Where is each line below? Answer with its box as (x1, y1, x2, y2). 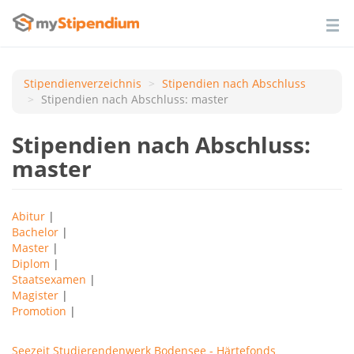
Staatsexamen (12, 272, 86, 287)
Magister (12, 288, 58, 303)
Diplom (12, 256, 50, 271)
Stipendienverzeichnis (24, 76, 141, 91)
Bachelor (12, 224, 58, 239)
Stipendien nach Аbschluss (162, 76, 306, 91)
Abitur (12, 209, 45, 224)
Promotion (12, 303, 66, 318)
